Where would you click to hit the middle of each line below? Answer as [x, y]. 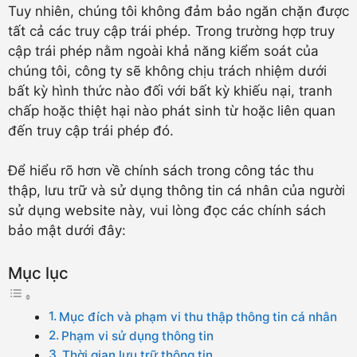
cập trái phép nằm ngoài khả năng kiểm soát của [163, 51]
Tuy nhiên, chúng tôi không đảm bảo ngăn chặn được [178, 11]
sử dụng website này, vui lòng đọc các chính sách [167, 210]
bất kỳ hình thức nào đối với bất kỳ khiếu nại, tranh [170, 90]
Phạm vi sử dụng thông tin [138, 335]
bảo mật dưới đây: [67, 230]
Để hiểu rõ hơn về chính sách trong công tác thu [161, 171]
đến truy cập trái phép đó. [91, 130]
